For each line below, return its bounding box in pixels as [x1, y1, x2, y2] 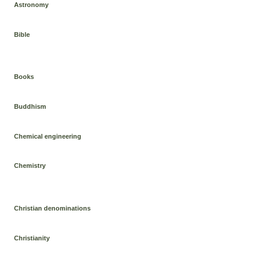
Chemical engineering [14, 132, 82, 140]
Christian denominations [14, 204, 91, 212]
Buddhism [14, 102, 47, 110]
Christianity [14, 234, 50, 242]
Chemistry [14, 162, 46, 170]
